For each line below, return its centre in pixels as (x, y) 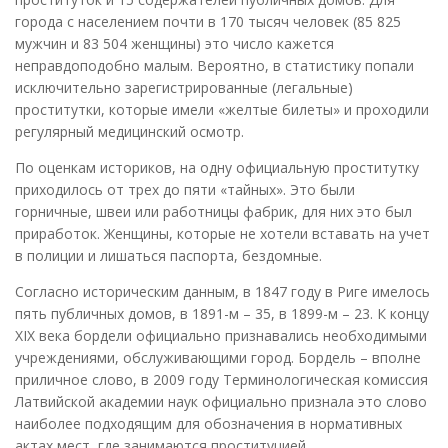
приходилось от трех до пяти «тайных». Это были (185, 189)
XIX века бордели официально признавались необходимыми (221, 335)
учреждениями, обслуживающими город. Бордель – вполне (218, 357)
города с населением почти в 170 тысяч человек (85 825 (208, 21)
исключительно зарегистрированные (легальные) (184, 87)
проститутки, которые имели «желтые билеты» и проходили (222, 109)
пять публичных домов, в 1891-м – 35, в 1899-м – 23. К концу (222, 313)
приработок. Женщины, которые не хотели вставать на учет (222, 233)
